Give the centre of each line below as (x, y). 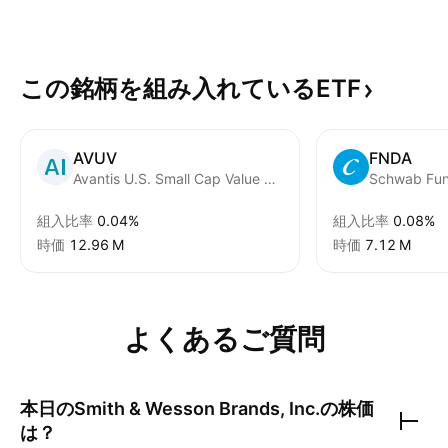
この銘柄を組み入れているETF (190, 88)
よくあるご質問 (224, 339)
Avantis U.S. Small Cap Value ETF (270, 178)
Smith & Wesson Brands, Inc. (197, 408)
